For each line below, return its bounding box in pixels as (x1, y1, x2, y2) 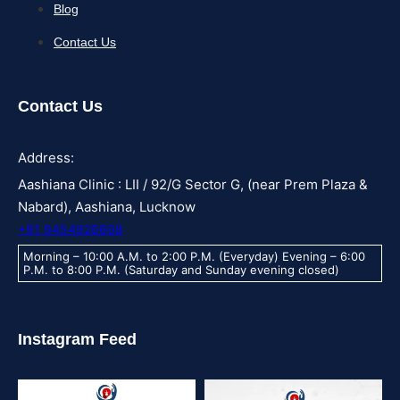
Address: (18, 149, 74, 167)
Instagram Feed (18, 330, 137, 349)
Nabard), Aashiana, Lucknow (18, 198, 196, 216)
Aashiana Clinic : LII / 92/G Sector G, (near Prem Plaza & (18, 176, 368, 194)
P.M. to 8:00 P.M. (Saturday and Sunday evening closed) (23, 262, 339, 278)
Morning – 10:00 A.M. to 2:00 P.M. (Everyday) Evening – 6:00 (23, 249, 365, 264)
